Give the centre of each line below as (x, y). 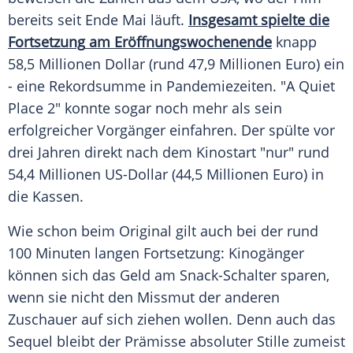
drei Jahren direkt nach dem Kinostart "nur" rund (169, 152)
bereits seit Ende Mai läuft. (98, 20)
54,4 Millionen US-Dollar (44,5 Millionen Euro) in (166, 175)
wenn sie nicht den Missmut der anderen (144, 297)
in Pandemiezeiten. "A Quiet (240, 86)
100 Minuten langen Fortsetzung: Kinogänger (156, 253)
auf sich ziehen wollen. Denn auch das (206, 320)
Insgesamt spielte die (259, 20)
